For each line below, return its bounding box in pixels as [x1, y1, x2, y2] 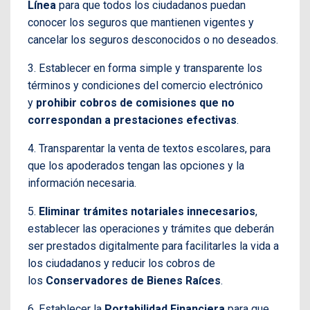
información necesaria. [28, 176, 136, 190]
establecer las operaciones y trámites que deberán [28, 221, 274, 235]
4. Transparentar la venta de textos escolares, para [28, 141, 271, 155]
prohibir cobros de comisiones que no [33, 95, 235, 109]
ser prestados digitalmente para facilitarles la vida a [28, 239, 279, 253]
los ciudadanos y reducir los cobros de [28, 256, 215, 270]
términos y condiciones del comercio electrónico [28, 78, 263, 92]
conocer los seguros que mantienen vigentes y [28, 15, 254, 29]
